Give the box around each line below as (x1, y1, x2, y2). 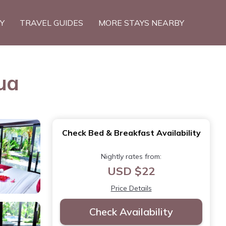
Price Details (110, 184, 152, 193)
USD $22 (107, 164, 155, 178)
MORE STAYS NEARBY (98, 18, 184, 28)
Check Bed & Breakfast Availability (62, 128, 201, 138)
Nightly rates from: (101, 152, 161, 161)
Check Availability (89, 205, 173, 218)
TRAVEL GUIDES (20, 18, 83, 28)
